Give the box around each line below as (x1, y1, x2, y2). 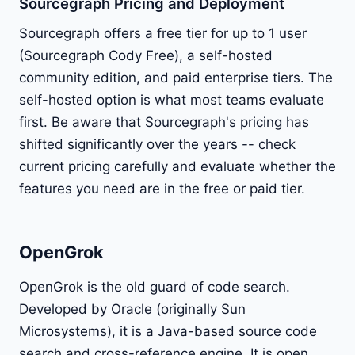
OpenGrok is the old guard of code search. (19, 278, 290, 295)
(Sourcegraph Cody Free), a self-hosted (19, 47, 273, 63)
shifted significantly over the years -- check (19, 136, 296, 152)
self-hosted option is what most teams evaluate (19, 91, 324, 108)
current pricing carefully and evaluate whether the (19, 158, 336, 174)
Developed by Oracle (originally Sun (19, 300, 246, 317)
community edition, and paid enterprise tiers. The (19, 69, 333, 86)
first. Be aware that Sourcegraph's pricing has (19, 113, 309, 130)
